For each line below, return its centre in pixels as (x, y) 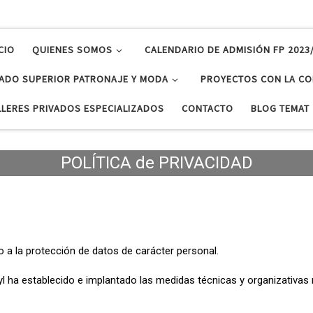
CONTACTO (207, 108)
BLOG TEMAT (280, 108)
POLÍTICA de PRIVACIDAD (156, 162)
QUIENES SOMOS (72, 49)
